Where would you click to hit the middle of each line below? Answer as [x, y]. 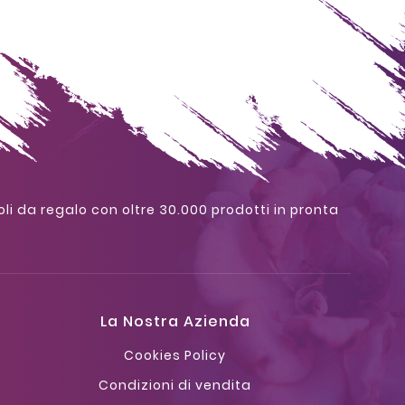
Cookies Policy [175, 355]
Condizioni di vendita [175, 385]
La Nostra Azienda [175, 321]
